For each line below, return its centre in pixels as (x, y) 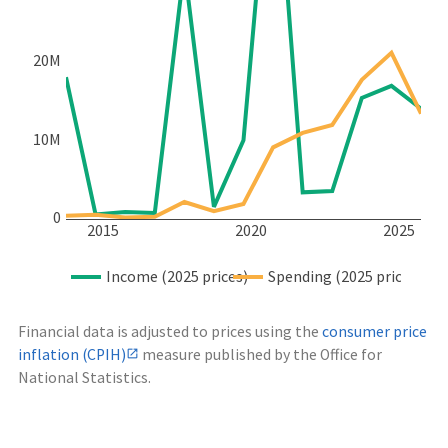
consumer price (374, 332)
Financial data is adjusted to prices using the (170, 332)
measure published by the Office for (260, 355)
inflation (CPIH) (72, 355)
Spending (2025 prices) (345, 276)
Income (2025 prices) (177, 276)
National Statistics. (84, 378)
